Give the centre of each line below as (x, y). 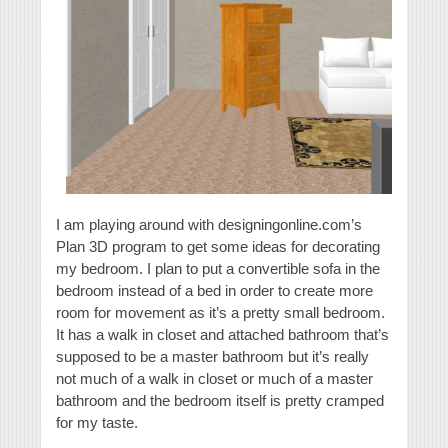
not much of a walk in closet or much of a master (214, 379)
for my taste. (97, 423)
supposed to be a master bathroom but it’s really (212, 357)
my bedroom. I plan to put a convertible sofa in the (218, 269)
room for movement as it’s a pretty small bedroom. (220, 313)
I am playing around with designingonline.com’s (209, 225)
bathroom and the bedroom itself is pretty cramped (220, 401)
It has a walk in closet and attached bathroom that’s (222, 335)
